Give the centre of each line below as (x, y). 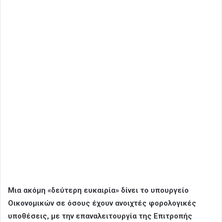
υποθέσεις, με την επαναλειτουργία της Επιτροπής (100, 216)
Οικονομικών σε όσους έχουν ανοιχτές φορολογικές (102, 203)
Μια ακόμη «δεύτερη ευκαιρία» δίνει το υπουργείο (98, 190)
